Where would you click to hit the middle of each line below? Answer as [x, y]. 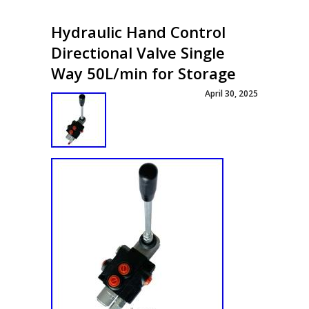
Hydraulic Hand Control [138, 32]
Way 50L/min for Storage [143, 73]
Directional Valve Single [138, 52]
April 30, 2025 [231, 93]
